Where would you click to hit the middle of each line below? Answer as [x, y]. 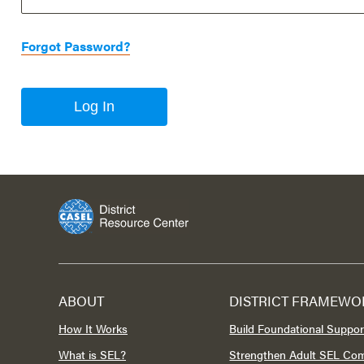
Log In [94, 106]
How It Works [93, 328]
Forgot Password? [76, 46]
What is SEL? [92, 354]
